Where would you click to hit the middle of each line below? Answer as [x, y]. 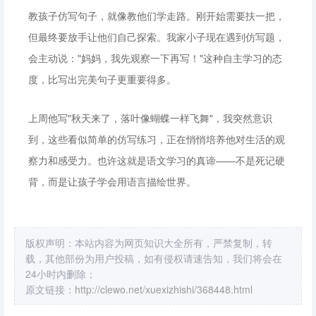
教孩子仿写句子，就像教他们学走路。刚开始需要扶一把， [157, 16]
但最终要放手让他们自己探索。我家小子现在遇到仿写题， [157, 37]
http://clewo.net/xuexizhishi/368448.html [164, 289]
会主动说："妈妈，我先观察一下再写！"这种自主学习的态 [155, 58]
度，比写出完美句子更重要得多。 [102, 79]
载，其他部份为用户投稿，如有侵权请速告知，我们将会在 [154, 258]
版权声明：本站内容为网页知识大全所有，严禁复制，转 [149, 243]
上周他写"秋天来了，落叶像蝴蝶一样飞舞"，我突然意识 [150, 118]
